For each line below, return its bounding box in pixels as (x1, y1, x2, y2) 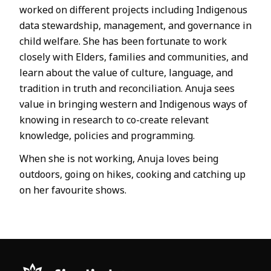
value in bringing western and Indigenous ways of (19, 97, 247, 111)
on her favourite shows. (19, 183, 126, 197)
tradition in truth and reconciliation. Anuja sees (19, 81, 235, 95)
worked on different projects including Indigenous (19, 2, 247, 16)
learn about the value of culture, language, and (19, 65, 233, 79)
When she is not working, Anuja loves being (19, 151, 218, 165)
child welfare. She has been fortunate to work (19, 34, 227, 48)
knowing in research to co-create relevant (19, 113, 209, 126)
